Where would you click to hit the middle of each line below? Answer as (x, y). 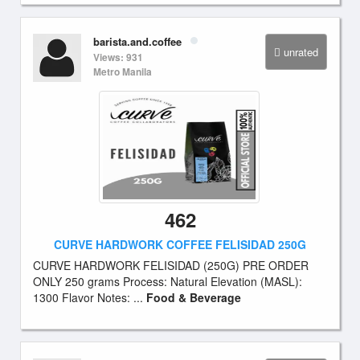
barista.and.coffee (137, 41)
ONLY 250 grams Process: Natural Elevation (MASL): (168, 281)
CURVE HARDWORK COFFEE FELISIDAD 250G (180, 244)
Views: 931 (118, 57)
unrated (301, 52)
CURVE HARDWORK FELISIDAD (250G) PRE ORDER (171, 265)
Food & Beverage (194, 297)
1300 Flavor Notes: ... (90, 297)
